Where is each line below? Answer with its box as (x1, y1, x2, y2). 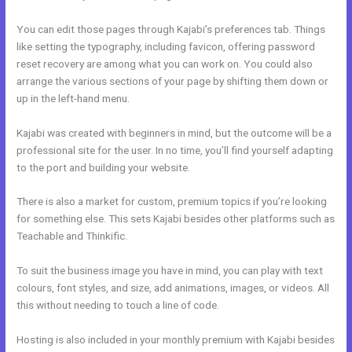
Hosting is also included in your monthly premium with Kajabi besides (16, 333, 335, 346)
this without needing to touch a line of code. (16, 299, 220, 312)
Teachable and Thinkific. (16, 229, 128, 243)
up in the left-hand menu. (16, 91, 130, 104)
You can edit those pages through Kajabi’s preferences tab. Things (16, 22, 326, 35)
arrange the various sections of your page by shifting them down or (16, 74, 329, 87)
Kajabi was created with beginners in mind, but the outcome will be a (16, 126, 332, 139)
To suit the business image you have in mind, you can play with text (16, 264, 324, 277)
